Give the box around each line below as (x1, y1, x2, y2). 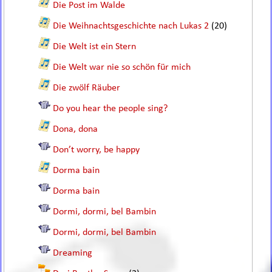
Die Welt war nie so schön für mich (53, 63, 191, 72)
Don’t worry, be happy (53, 145, 140, 155)
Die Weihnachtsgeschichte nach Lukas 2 (53, 21, 209, 31)
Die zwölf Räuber (53, 83, 121, 93)
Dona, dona (53, 124, 98, 134)
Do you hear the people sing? (53, 104, 168, 114)
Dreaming (53, 248, 93, 258)
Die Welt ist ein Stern (53, 42, 137, 52)
